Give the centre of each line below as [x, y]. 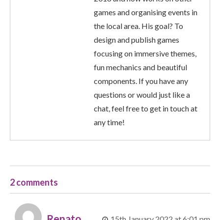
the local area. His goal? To [138, 26]
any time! [109, 122]
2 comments [34, 182]
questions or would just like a [142, 94]
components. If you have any [141, 81]
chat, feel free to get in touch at [146, 108]
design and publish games [137, 39]
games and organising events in [146, 12]
